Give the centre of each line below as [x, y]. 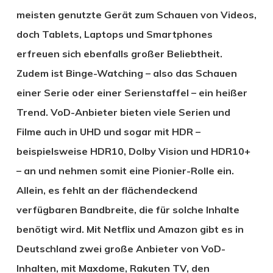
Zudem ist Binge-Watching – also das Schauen [126, 73]
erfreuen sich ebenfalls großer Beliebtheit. [119, 53]
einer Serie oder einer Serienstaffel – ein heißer [132, 92]
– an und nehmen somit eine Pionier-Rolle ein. [125, 170]
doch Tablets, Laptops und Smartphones [114, 34]
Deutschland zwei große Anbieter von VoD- [121, 248]
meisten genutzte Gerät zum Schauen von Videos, [136, 14]
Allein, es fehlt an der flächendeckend [107, 190]
